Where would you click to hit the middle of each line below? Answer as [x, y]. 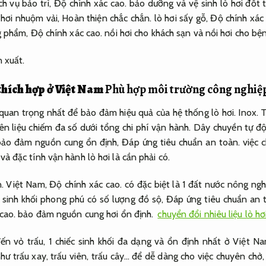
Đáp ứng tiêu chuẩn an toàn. [181, 142]
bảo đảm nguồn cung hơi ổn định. [86, 214]
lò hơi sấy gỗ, [181, 18]
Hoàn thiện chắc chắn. [107, 18]
